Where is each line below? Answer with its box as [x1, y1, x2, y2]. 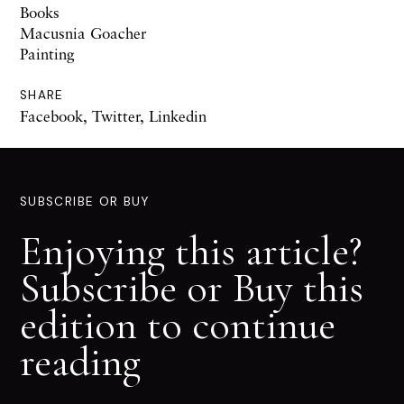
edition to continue [20, 299, 335, 351]
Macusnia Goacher [20, 23, 147, 43]
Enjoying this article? [20, 225, 362, 277]
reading [20, 336, 141, 388]
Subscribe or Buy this [20, 262, 363, 314]
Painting [20, 44, 75, 64]
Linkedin [149, 106, 207, 126]
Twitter [92, 106, 140, 126]
